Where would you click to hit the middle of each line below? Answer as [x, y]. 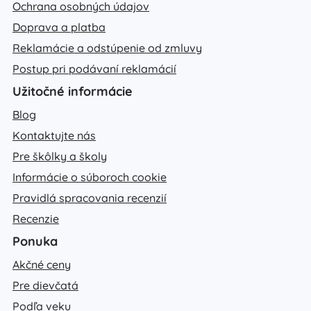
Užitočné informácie [73, 92]
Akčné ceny [42, 265]
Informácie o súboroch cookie [90, 177]
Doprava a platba [59, 27]
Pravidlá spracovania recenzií [90, 198]
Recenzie [36, 219]
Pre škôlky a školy [60, 157]
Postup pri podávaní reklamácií [94, 69]
